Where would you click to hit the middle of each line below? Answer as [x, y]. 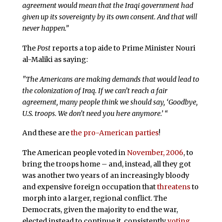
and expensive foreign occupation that [89, 187]
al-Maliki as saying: [55, 59]
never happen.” [45, 28]
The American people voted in [74, 153]
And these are [46, 133]
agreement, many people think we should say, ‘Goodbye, [110, 102]
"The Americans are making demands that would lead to [111, 79]
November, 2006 [155, 153]
